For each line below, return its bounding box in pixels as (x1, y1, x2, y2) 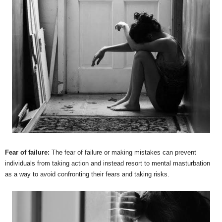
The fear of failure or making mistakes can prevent (52, 148, 196, 156)
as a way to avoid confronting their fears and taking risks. (5, 170, 169, 178)
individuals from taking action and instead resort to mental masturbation (5, 159, 210, 167)
